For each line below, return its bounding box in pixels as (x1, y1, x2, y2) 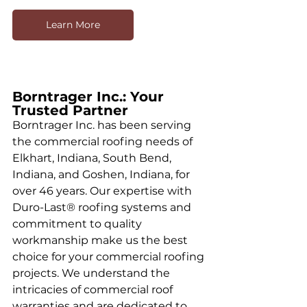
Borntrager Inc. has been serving (12, 119, 194, 132)
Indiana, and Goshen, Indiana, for (12, 168, 193, 182)
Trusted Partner (12, 102, 128, 119)
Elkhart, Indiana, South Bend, (12, 151, 174, 165)
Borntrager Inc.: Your (12, 88, 168, 106)
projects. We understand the (12, 267, 173, 280)
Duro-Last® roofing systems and (12, 201, 194, 214)
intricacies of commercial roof (12, 283, 175, 297)
